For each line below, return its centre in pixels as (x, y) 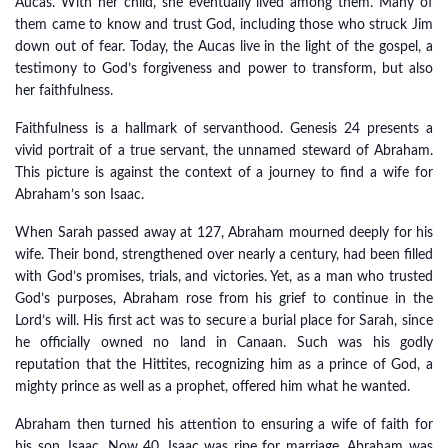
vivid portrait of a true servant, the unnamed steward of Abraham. (224, 151)
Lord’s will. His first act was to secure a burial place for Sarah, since (224, 321)
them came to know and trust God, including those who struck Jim (224, 25)
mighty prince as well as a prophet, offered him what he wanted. (212, 387)
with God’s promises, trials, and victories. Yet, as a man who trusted (224, 277)
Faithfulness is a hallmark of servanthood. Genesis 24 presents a (224, 129)
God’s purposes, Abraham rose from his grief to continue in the (224, 299)
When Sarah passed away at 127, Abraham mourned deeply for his (224, 233)
